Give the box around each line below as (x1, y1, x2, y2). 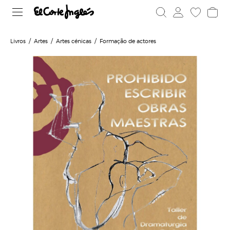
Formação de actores (100, 36, 156, 45)
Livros (10, 36, 26, 45)
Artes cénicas (56, 36, 91, 45)
